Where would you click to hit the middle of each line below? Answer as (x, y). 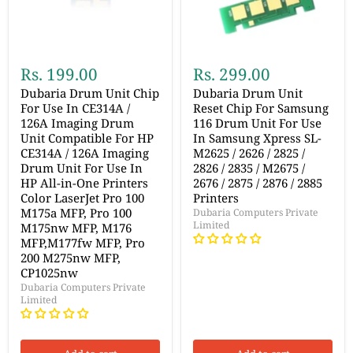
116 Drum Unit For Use (257, 123)
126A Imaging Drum (77, 123)
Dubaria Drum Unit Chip (90, 93)
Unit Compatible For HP (87, 138)
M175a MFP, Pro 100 (76, 213)
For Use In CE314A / (75, 108)
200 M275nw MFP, (71, 258)
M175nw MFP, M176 (76, 228)
